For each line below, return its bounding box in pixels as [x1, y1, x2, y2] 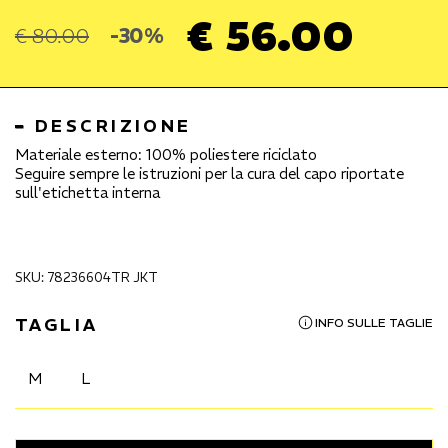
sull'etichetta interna [15, 183, 160, 202]
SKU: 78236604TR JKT [15, 269, 158, 286]
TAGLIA [15, 314, 99, 336]
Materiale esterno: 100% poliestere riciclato [15, 145, 317, 164]
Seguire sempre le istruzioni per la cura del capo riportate [15, 164, 404, 183]
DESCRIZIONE [35, 115, 192, 137]
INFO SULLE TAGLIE [315, 315, 433, 330]
